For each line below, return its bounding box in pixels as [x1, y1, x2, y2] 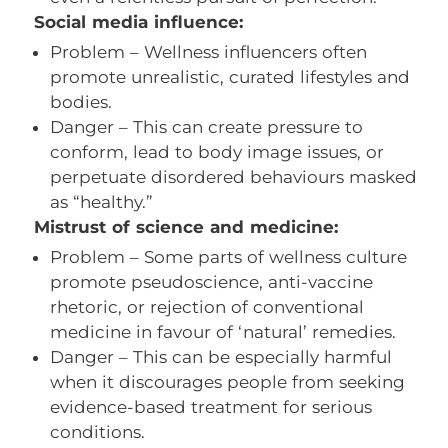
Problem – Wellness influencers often [50, 41, 367, 62]
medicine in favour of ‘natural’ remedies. [50, 321, 396, 342]
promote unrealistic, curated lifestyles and [50, 66, 410, 87]
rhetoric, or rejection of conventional [50, 296, 364, 317]
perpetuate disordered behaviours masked [50, 166, 417, 187]
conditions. [50, 421, 145, 442]
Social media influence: [10, 11, 243, 32]
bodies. [50, 91, 112, 112]
